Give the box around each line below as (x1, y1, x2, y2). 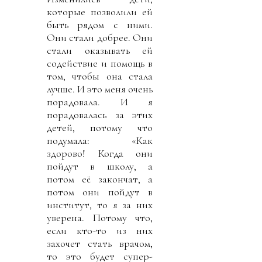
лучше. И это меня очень (47, 82, 153, 95)
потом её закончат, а (47, 172, 153, 185)
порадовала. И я (47, 95, 153, 108)
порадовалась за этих (47, 108, 153, 121)
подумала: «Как (47, 133, 153, 147)
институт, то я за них (47, 198, 153, 211)
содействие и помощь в (47, 56, 153, 70)
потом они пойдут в (47, 185, 153, 198)
